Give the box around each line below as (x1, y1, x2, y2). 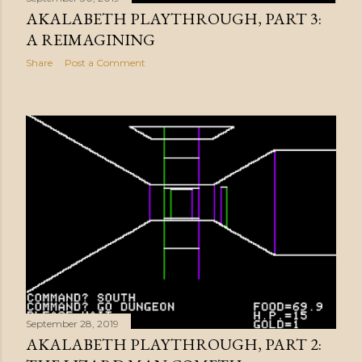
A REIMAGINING (26, 29, 155, 51)
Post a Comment (65, 57, 145, 69)
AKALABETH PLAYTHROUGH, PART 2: (26, 334, 322, 356)
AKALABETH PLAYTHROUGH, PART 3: (26, 8, 322, 30)
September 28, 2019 (26, 318, 119, 330)
